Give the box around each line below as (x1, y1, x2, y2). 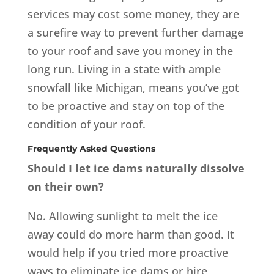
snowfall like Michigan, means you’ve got (27, 80, 239, 95)
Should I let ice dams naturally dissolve (27, 160, 245, 176)
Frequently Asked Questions (27, 143, 155, 154)
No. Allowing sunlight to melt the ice (27, 208, 218, 223)
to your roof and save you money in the (27, 43, 233, 58)
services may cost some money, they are (27, 6, 239, 21)
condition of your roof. (27, 116, 146, 131)
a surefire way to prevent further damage (27, 24, 243, 40)
